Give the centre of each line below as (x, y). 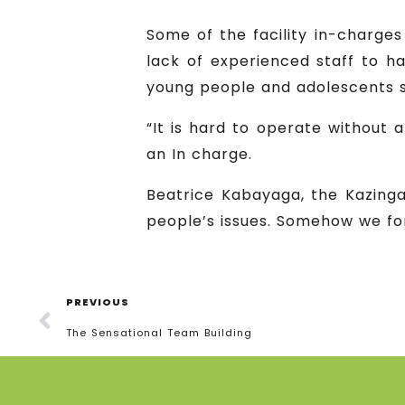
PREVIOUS (98, 302)
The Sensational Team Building (159, 333)
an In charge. (199, 154)
